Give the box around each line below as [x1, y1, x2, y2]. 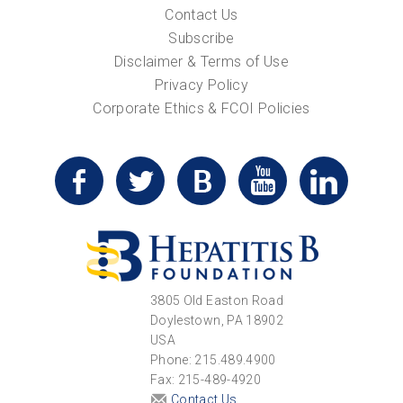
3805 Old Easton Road [150, 292, 283, 308]
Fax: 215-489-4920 [150, 372, 261, 387]
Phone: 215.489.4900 [150, 352, 276, 367]
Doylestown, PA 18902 [150, 312, 283, 327]
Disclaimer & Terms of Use [114, 52, 289, 70]
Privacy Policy [155, 76, 248, 94]
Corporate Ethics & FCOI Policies [93, 99, 310, 117]
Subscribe [168, 29, 235, 47]
